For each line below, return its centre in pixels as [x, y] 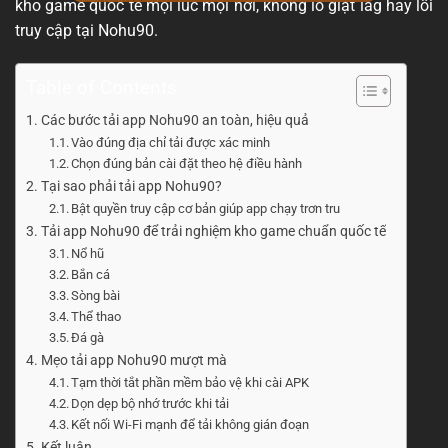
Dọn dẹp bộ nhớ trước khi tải [150, 404]
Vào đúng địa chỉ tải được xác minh [171, 143]
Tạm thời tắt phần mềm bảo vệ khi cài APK [190, 383]
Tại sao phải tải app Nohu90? [131, 187]
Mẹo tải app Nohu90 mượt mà [133, 361]
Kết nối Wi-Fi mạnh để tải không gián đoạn [190, 425]
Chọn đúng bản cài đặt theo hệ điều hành [187, 164]
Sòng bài [97, 296]
